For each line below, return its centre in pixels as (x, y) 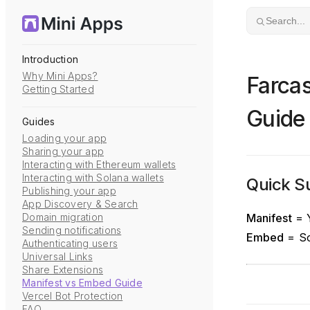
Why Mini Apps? (60, 76)
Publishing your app (69, 191)
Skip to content (53, 17)
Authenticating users (70, 243)
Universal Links (57, 256)
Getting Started (58, 89)
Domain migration (63, 217)
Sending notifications (72, 230)
